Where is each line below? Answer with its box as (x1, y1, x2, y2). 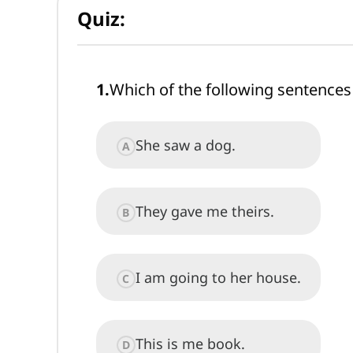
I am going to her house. (135, 267, 301, 287)
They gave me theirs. (135, 201, 274, 221)
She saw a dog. (135, 135, 236, 154)
